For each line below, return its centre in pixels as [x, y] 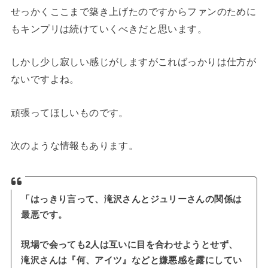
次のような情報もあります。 [74, 146]
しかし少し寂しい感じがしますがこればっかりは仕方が [133, 62]
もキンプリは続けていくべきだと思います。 [109, 29]
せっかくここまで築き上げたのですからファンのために [133, 12]
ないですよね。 [45, 79]
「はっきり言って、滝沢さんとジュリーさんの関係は [132, 199]
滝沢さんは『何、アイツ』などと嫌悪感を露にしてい [132, 260]
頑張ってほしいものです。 [69, 112]
